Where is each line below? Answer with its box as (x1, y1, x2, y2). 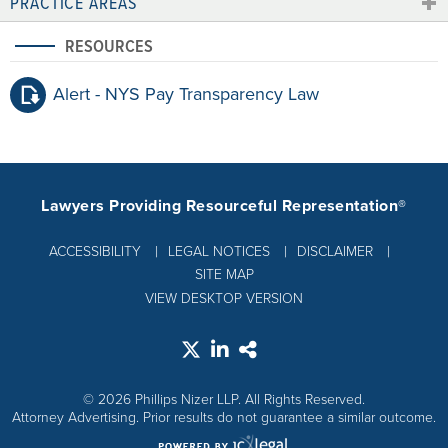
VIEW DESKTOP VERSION (145, 288, 303, 307)
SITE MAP (194, 264, 254, 283)
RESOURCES (65, 33, 153, 58)
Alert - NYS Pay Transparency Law (53, 81, 319, 106)
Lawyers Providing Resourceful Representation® (41, 194, 407, 217)
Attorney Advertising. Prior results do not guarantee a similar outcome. (12, 407, 436, 426)
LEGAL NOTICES (167, 241, 270, 260)
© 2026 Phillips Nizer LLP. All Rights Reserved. (83, 389, 365, 408)
